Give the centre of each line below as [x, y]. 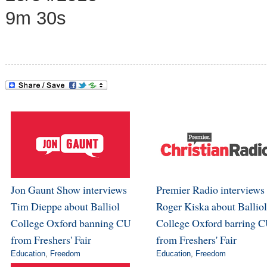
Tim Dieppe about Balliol [65, 207]
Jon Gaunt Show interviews [69, 190]
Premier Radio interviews [210, 190]
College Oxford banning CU [71, 223]
